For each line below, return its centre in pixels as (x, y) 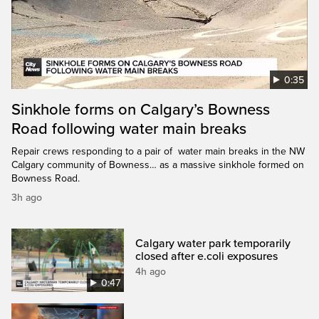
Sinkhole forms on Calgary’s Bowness (141, 109)
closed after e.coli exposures (207, 256)
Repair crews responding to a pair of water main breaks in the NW (158, 151)
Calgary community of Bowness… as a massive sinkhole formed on (158, 164)
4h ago (151, 271)
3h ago (27, 197)
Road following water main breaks (129, 129)
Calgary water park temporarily (213, 243)
